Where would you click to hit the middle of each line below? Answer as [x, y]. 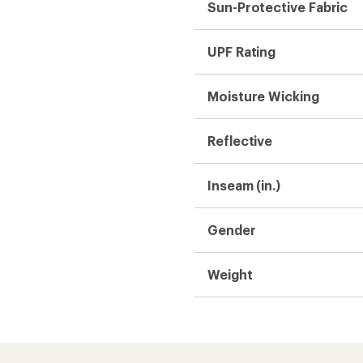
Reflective [240, 140]
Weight [230, 274]
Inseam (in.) [244, 185]
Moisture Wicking [263, 96]
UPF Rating [242, 51]
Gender [232, 229]
